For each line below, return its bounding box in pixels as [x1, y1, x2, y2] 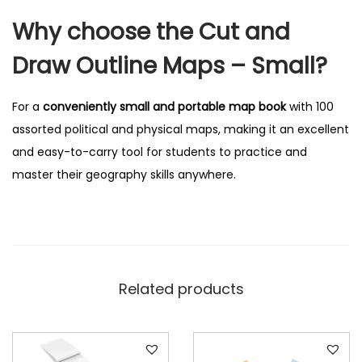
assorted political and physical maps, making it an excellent [12, 120, 349, 137]
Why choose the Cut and [12, 15, 290, 48]
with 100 [286, 98, 334, 115]
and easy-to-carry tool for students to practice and [12, 143, 307, 160]
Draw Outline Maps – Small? [12, 49, 327, 82]
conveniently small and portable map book [43, 98, 286, 115]
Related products [118, 278, 244, 299]
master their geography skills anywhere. [12, 166, 236, 183]
